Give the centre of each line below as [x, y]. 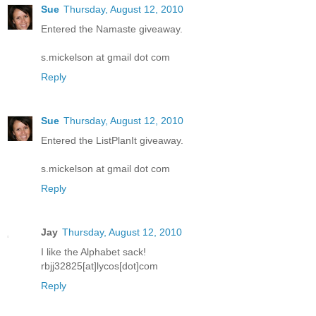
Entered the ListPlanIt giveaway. [112, 140]
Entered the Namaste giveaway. [112, 29]
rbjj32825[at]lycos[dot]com [99, 266]
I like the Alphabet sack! [93, 251]
